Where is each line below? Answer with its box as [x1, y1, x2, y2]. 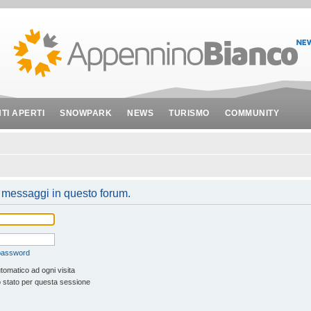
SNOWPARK [60, 108, 112, 118]
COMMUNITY [224, 108, 279, 118]
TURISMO [169, 108, 210, 118]
